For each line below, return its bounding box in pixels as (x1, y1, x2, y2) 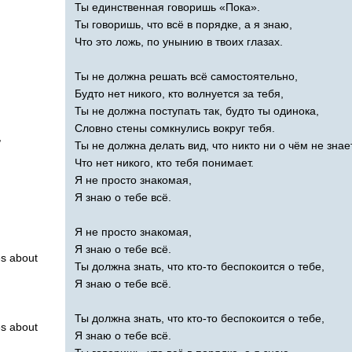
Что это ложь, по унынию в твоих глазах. (75, 35, 283, 48)
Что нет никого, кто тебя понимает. (75, 156, 254, 169)
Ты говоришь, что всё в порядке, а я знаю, (75, 17, 292, 31)
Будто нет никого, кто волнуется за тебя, (75, 86, 284, 100)
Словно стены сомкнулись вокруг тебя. (75, 121, 275, 134)
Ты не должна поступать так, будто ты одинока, (75, 104, 319, 117)
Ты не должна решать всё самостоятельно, (75, 69, 298, 82)
